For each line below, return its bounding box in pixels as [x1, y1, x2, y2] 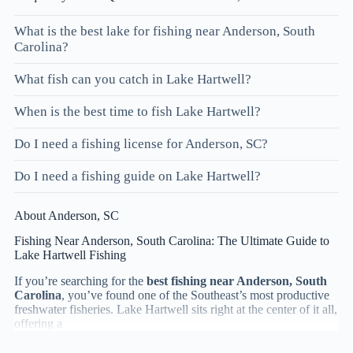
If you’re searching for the [14, 274, 147, 288]
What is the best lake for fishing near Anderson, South [14, 23, 315, 39]
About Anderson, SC [14, 208, 119, 222]
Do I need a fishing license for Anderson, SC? [14, 136, 268, 151]
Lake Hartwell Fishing [14, 248, 126, 262]
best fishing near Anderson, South [147, 274, 327, 288]
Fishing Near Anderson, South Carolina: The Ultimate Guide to [14, 234, 329, 248]
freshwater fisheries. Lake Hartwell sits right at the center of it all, [14, 303, 337, 317]
